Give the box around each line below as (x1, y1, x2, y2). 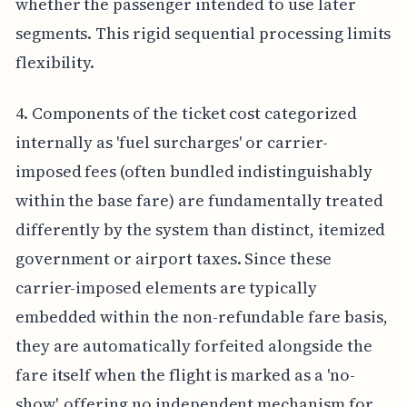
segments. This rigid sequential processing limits (15, 21, 392, 45)
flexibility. (15, 50, 95, 74)
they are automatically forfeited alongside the (15, 333, 372, 357)
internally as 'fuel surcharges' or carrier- (15, 130, 328, 154)
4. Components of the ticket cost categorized (15, 101, 357, 124)
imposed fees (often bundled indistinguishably (15, 159, 372, 183)
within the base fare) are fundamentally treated (15, 188, 383, 212)
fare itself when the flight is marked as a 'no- (15, 362, 355, 386)
